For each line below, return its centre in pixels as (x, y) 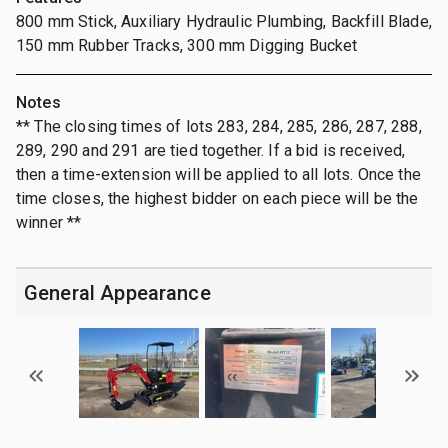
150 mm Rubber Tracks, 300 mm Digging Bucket (187, 45)
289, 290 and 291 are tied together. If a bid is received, (211, 150)
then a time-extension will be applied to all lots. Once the (218, 174)
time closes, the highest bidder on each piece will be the (217, 198)
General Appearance (117, 292)
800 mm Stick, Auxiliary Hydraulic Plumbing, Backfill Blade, (224, 21)
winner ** (49, 222)
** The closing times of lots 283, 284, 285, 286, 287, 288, (219, 126)
